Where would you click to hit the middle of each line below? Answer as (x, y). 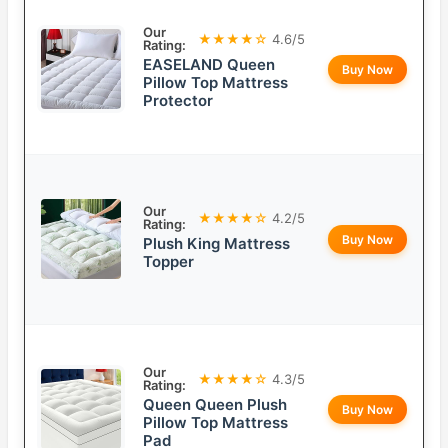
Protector (178, 101)
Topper (168, 262)
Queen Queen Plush (215, 405)
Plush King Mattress (216, 244)
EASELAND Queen (209, 65)
